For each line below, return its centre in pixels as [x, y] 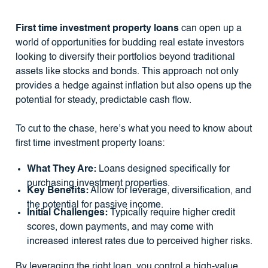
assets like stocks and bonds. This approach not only [127, 72]
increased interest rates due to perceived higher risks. [139, 242]
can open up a [210, 29]
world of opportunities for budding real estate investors [130, 43]
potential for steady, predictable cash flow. [103, 101]
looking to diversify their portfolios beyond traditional [125, 58]
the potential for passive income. [95, 205]
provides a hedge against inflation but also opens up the [133, 86]
